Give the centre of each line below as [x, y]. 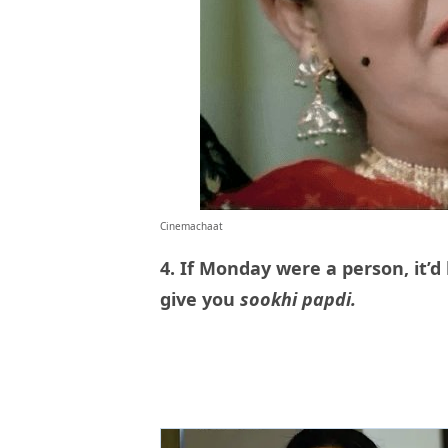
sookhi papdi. [300, 299]
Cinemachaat [191, 226]
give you [200, 299]
